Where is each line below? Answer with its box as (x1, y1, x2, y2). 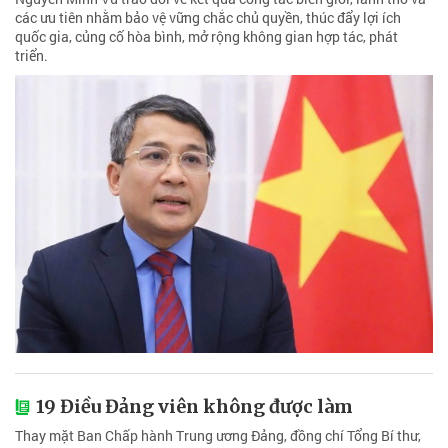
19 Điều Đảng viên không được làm (36, 395, 353, 419)
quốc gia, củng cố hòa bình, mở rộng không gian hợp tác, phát (15, 26, 398, 46)
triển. (15, 45, 48, 65)
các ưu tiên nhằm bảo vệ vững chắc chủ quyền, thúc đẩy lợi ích (15, 7, 401, 27)
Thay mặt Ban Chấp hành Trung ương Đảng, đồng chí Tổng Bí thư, (15, 426, 421, 446)
